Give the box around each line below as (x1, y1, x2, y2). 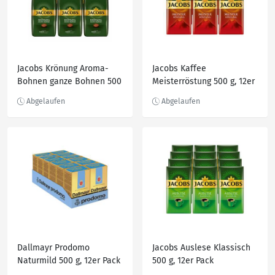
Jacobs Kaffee (152, 63, 206, 74)
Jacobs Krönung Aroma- (17, 63, 109, 74)
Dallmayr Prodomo (17, 242, 90, 253)
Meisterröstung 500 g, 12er (152, 76, 255, 87)
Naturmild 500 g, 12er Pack (17, 255, 120, 266)
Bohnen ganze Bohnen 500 (17, 76, 122, 87)
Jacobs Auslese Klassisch (152, 242, 250, 253)
